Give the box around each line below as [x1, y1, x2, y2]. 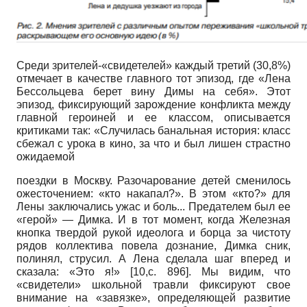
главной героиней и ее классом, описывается [16, 111, 291, 123]
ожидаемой [16, 150, 75, 162]
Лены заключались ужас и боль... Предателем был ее [16, 200, 291, 212]
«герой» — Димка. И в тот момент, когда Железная [16, 213, 291, 225]
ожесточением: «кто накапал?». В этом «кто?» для [16, 187, 291, 199]
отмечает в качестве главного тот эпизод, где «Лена [16, 72, 291, 84]
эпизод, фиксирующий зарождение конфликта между [16, 98, 291, 110]
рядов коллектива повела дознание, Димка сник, [16, 239, 291, 251]
